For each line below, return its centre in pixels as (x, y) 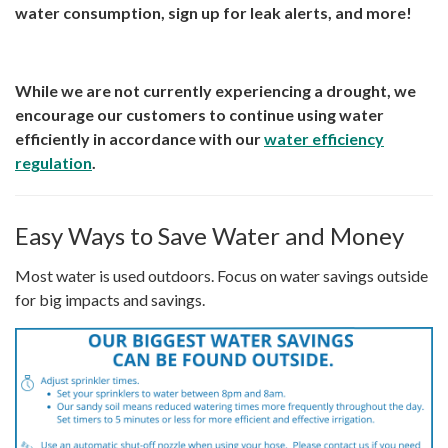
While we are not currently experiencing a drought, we (215, 91)
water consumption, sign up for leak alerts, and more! (213, 13)
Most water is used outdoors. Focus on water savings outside (221, 276)
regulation (53, 163)
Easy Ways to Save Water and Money (209, 236)
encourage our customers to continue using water (199, 115)
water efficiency (324, 139)
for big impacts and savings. (110, 300)
